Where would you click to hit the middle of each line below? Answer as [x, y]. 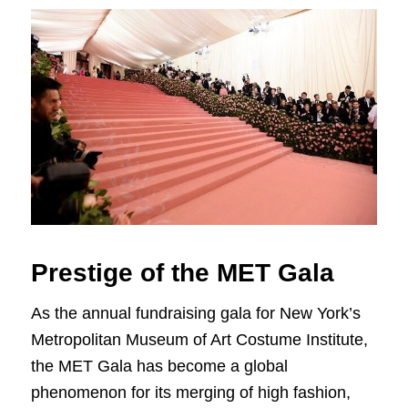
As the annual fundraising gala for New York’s [195, 314]
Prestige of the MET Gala [182, 273]
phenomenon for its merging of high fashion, [190, 393]
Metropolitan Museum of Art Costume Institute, [199, 340]
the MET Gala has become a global [159, 367]
